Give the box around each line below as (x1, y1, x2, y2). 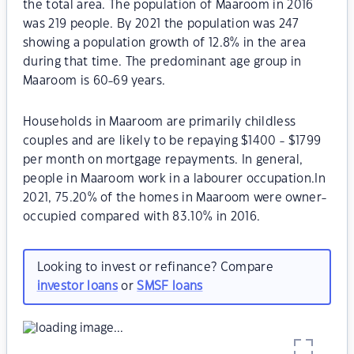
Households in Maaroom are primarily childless (23, 116, 296, 128)
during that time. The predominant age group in (23, 56, 302, 68)
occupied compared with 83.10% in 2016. (23, 211, 261, 223)
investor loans (36, 280, 118, 292)
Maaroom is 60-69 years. (23, 75, 166, 87)
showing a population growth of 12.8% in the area (23, 37, 307, 49)
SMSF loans (137, 280, 203, 292)
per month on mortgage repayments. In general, (23, 154, 303, 166)
